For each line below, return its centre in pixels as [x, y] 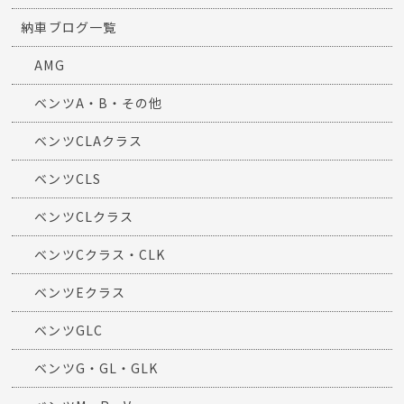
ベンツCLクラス [84, 217]
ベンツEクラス [80, 293]
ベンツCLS [68, 179]
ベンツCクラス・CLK [100, 255]
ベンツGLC [69, 331]
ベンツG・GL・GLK [96, 368]
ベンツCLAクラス [88, 141]
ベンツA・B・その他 [98, 103]
